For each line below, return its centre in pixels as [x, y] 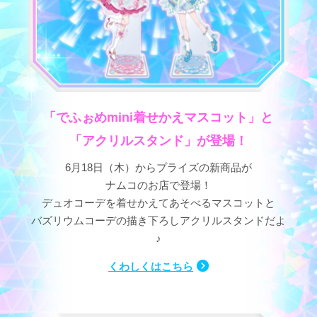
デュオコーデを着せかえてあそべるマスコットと [158, 202]
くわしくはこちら [151, 266]
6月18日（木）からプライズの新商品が [158, 167]
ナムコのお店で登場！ [158, 185]
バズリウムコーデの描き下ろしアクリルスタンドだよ [158, 220]
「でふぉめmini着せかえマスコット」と [158, 117]
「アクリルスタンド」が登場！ [158, 140]
